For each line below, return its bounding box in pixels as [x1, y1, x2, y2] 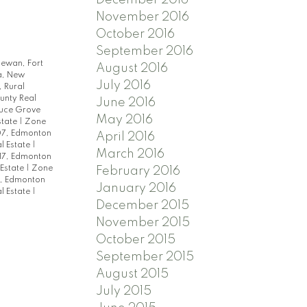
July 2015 [96, 284, 152, 297]
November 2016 [96, 10, 190, 23]
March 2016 [96, 147, 165, 160]
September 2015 [96, 250, 195, 263]
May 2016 [96, 113, 153, 126]
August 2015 [96, 267, 169, 280]
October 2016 [96, 27, 175, 40]
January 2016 [96, 182, 177, 195]
